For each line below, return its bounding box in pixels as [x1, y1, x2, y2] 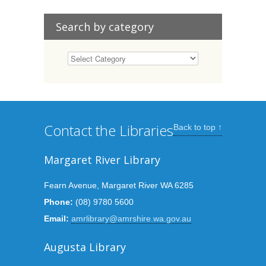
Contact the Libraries [44, 120, 173, 140]
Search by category [56, 19, 154, 34]
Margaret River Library [44, 152, 160, 167]
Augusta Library [44, 239, 126, 254]
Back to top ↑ [173, 122, 222, 132]
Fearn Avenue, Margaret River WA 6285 [44, 180, 194, 190]
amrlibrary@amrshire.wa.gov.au [71, 213, 191, 223]
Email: [44, 213, 69, 223]
